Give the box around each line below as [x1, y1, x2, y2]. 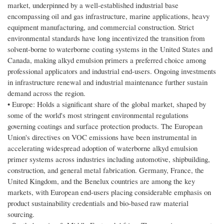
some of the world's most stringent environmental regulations [7, 110, 188, 120]
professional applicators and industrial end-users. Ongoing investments [7, 66, 216, 76]
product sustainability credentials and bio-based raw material [7, 198, 188, 208]
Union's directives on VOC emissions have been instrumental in [7, 132, 196, 142]
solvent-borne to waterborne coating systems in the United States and [7, 44, 212, 54]
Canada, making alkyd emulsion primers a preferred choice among [7, 55, 206, 65]
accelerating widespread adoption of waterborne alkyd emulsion [7, 143, 197, 153]
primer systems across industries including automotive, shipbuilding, [7, 154, 210, 164]
